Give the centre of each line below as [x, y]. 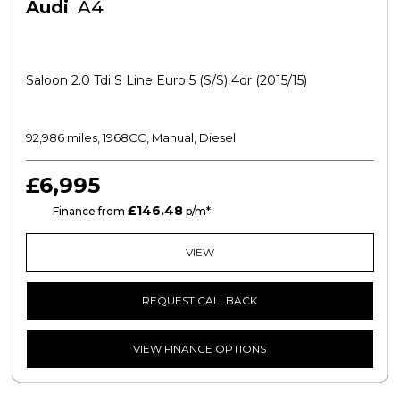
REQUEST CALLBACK [200, 300]
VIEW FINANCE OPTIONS [200, 348]
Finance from [88, 211]
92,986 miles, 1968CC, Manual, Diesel [130, 137]
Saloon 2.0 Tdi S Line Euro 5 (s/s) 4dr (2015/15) [166, 80]
